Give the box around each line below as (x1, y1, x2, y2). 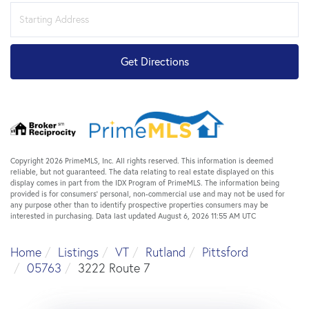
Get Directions (120, 54, 189, 68)
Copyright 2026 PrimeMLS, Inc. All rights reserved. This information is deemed (10, 155, 273, 166)
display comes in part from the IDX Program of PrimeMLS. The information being (10, 177, 279, 188)
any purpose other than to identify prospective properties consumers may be (10, 199, 268, 210)
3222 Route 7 (78, 259, 150, 276)
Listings (58, 243, 99, 260)
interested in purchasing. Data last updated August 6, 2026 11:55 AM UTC (10, 210, 256, 221)
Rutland (146, 243, 186, 260)
